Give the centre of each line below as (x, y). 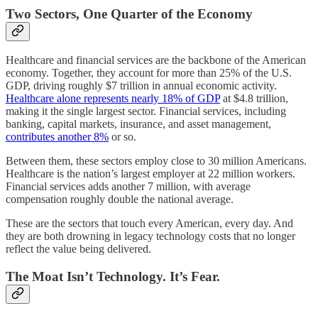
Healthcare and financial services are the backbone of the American (156, 60)
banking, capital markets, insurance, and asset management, (138, 124)
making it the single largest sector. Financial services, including (146, 111)
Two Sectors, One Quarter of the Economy (129, 13)
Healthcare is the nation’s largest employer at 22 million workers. (150, 174)
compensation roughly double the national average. (120, 199)
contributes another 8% (57, 137)
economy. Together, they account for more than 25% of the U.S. (149, 73)
